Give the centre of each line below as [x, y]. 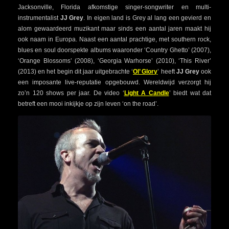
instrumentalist [39, 18]
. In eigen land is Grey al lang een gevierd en [147, 18]
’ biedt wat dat [190, 93]
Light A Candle [146, 93]
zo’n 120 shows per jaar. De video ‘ [71, 93]
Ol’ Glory [145, 71]
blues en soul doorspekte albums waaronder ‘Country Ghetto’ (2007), [114, 50]
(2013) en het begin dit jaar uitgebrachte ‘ [76, 71]
